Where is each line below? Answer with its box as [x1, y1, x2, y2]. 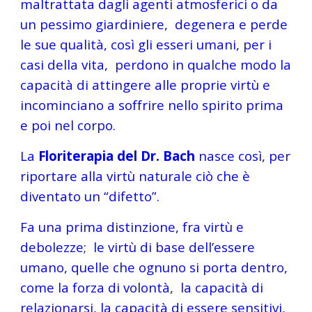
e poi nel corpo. [20, 116, 116, 134]
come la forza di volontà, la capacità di [20, 279, 264, 296]
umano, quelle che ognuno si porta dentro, [20, 258, 288, 276]
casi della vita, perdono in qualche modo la [20, 56, 292, 73]
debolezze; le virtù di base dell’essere [20, 238, 256, 256]
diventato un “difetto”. [20, 187, 160, 205]
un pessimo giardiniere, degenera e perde [20, 15, 288, 33]
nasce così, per [198, 147, 291, 164]
